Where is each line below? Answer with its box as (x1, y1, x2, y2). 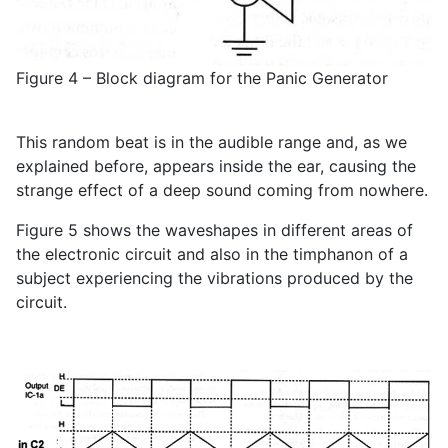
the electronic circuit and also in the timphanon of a (16, 244, 408, 265)
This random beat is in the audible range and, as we (16, 132, 407, 153)
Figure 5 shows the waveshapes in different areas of (16, 220, 413, 241)
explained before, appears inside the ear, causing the (16, 156, 416, 177)
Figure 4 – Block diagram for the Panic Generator (16, 68, 388, 89)
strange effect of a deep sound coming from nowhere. (16, 180, 428, 201)
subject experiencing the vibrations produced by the (16, 268, 413, 289)
